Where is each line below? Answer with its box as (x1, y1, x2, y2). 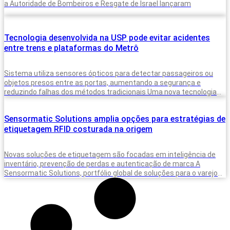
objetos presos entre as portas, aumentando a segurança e (4, 78, 201, 87)
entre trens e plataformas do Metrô (4, 43, 139, 53)
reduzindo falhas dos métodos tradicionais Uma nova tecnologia (4, 87, 217, 96)
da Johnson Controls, (4, 178, 74, 186)
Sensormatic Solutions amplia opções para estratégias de (4, 113, 225, 124)
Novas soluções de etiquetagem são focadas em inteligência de (4, 150, 216, 159)
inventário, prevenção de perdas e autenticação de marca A (4, 159, 200, 168)
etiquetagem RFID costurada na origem (4, 124, 152, 134)
